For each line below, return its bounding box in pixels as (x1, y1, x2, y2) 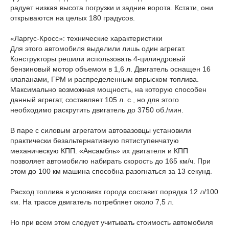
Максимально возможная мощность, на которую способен (10, 85, 207, 94)
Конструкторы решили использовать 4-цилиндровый (10, 55, 186, 63)
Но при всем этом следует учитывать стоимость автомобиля (10, 218, 213, 226)
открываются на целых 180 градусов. (10, 14, 135, 22)
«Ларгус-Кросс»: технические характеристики (10, 34, 163, 42)
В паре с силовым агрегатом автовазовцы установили (10, 126, 191, 134)
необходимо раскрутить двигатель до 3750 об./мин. (10, 106, 184, 114)
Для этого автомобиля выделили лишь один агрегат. (10, 44, 186, 53)
